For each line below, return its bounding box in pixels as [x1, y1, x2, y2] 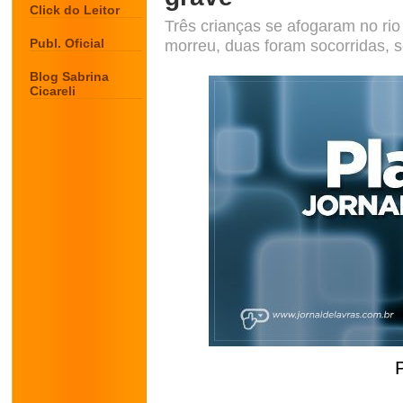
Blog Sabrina [30, 69, 109, 84]
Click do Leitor [30, 3, 120, 17]
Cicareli [30, 84, 76, 98]
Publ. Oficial [30, 36, 104, 50]
